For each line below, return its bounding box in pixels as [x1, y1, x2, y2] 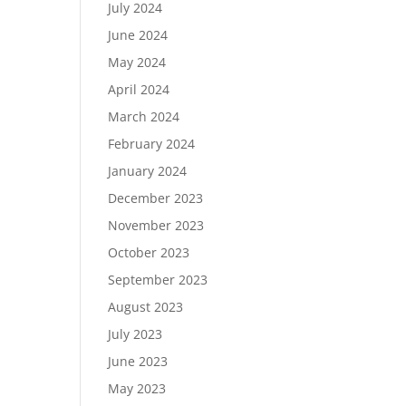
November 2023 [108, 217, 205, 234]
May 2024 [108, 53, 167, 71]
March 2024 [108, 108, 180, 125]
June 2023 [108, 353, 169, 370]
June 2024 [108, 26, 169, 43]
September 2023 [108, 271, 208, 288]
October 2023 [108, 244, 190, 261]
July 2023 [108, 325, 163, 343]
